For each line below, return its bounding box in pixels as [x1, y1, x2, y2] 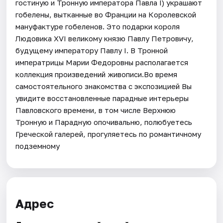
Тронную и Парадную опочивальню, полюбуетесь [15, 117, 193, 126]
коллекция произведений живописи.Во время [15, 69, 178, 79]
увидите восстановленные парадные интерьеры [15, 93, 189, 103]
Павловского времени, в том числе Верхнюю [15, 105, 176, 114]
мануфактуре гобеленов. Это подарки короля [15, 21, 180, 31]
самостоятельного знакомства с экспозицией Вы [15, 81, 192, 91]
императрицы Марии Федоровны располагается [15, 57, 189, 67]
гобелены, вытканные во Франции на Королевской [15, 9, 197, 19]
